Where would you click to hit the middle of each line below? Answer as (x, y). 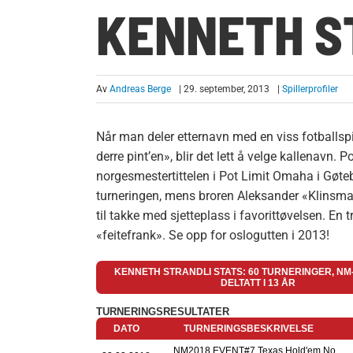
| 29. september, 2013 (224, 89)
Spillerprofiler (310, 89)
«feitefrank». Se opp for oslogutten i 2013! (212, 236)
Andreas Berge (140, 89)
